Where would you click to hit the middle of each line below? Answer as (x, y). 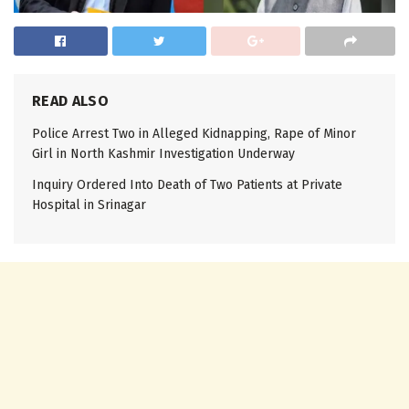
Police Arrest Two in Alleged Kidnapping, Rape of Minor (194, 134)
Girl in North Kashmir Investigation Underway (163, 154)
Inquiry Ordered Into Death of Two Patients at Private (187, 185)
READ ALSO (70, 101)
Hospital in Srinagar (89, 205)
